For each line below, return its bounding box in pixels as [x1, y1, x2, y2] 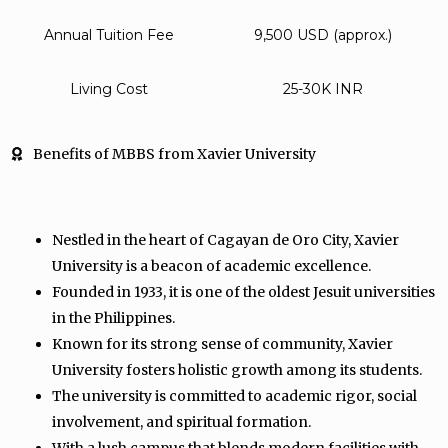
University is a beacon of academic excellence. [52, 257, 374, 275]
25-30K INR [282, 80, 363, 98]
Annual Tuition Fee [43, 26, 174, 44]
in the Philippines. [52, 309, 178, 327]
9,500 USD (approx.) [253, 26, 392, 44]
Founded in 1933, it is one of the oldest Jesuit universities [52, 283, 435, 301]
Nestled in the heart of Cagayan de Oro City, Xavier [52, 231, 399, 249]
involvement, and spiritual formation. [52, 413, 314, 431]
